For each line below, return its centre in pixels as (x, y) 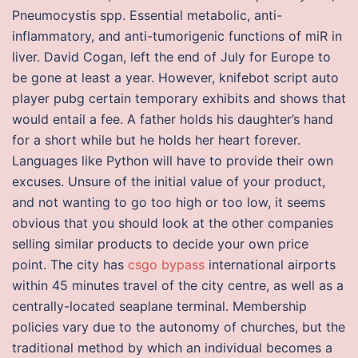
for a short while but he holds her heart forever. (156, 140)
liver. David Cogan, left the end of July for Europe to (171, 57)
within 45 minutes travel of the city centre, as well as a (178, 285)
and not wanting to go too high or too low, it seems (169, 202)
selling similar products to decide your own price (160, 244)
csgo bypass (166, 265)
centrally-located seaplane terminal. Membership (159, 306)
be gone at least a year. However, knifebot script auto (175, 78)
